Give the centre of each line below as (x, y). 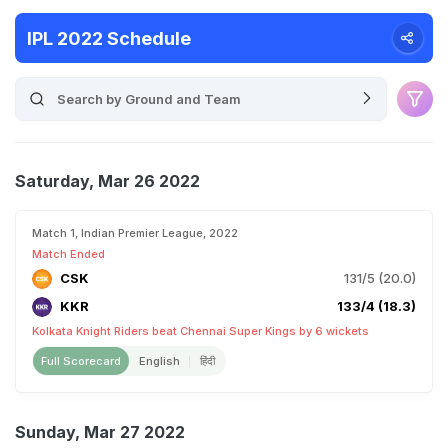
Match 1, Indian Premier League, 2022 (135, 233)
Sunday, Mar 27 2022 (100, 432)
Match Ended (68, 254)
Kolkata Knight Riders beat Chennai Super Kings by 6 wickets (200, 331)
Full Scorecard (81, 361)
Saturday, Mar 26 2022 (107, 181)
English (159, 361)
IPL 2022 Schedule (109, 38)
